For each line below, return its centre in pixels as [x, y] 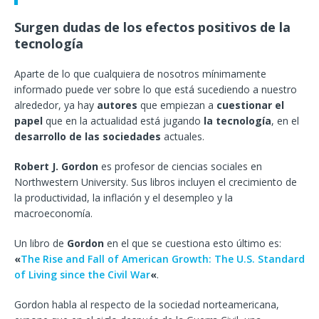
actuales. [183, 137]
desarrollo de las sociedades [88, 137]
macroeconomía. [53, 214]
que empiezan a [177, 105]
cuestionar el [250, 105]
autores [117, 105]
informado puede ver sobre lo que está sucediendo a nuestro [156, 90]
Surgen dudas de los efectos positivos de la [152, 27]
